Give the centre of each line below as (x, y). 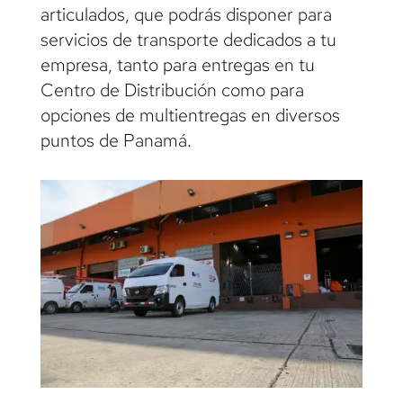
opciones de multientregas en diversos (190, 116)
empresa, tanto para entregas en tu (177, 65)
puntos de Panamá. (116, 141)
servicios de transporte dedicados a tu (188, 40)
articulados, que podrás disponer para (186, 15)
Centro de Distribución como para (172, 90)
